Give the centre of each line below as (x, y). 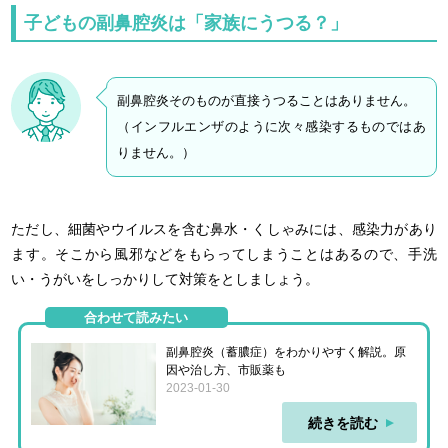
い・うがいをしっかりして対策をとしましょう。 (165, 278)
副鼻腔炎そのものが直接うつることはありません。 (267, 100)
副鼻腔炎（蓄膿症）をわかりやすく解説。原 (285, 351)
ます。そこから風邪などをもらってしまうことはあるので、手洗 (224, 253)
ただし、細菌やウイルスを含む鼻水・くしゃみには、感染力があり (224, 228)
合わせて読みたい (136, 317)
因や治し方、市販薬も (225, 369)
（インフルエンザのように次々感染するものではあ (271, 126)
